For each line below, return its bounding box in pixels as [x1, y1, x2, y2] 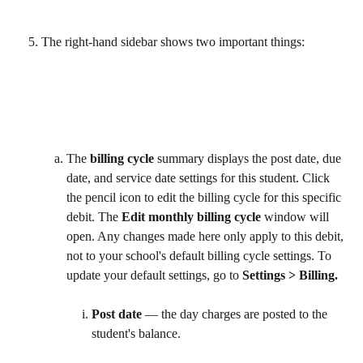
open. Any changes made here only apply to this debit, [66, 229, 347, 244]
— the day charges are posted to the [142, 307, 331, 322]
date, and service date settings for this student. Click [66, 171, 333, 186]
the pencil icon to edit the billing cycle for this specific [66, 190, 344, 205]
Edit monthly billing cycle [122, 210, 261, 224]
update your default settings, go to [66, 268, 242, 283]
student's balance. [92, 327, 181, 341]
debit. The [66, 210, 122, 224]
